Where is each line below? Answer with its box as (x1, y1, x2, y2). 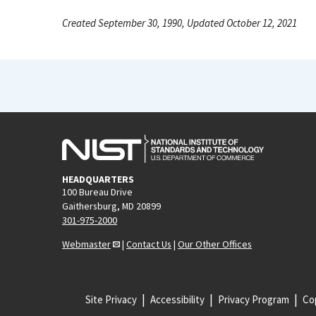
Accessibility (150, 292, 205, 306)
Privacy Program (217, 292, 289, 306)
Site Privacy (85, 292, 137, 306)
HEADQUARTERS (62, 172, 134, 186)
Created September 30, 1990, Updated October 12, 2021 (62, 16, 297, 30)
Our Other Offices (178, 237, 252, 250)
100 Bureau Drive (62, 185, 133, 198)
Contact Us (126, 237, 171, 250)
